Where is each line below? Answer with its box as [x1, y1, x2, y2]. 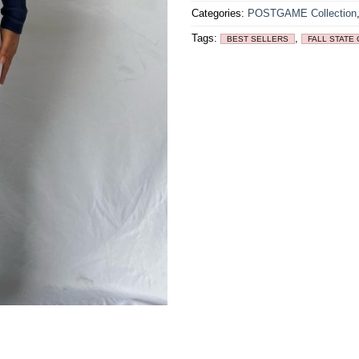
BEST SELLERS [227, 34, 288, 43]
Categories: [192, 6, 248, 19]
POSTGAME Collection [248, 6, 357, 19]
